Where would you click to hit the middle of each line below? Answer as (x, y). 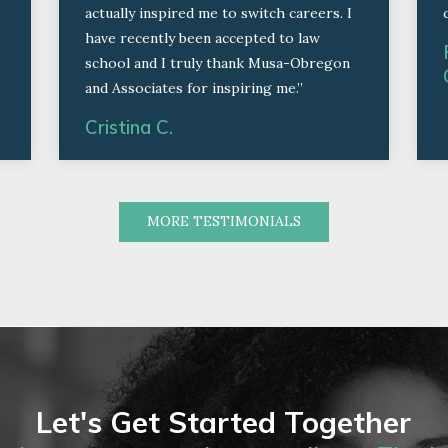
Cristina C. (129, 126)
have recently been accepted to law (203, 37)
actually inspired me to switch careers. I (219, 12)
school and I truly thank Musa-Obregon (218, 62)
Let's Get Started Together (224, 421)
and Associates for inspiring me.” (194, 87)
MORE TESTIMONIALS (223, 221)
